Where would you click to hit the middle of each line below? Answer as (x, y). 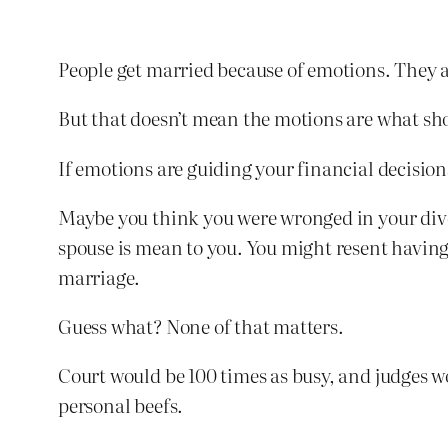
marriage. (99, 276)
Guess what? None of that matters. (201, 325)
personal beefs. (121, 405)
